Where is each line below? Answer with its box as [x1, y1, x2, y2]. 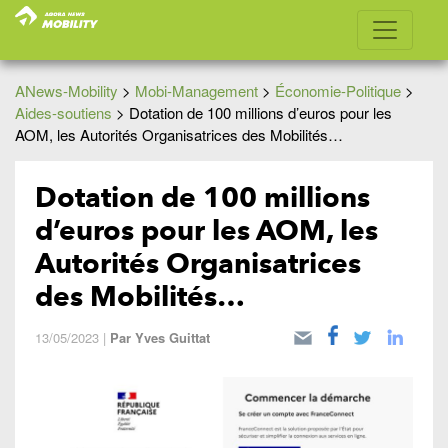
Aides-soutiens [15, 102, 112, 123]
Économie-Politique [275, 80, 401, 101]
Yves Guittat [135, 328, 210, 347]
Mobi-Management [135, 80, 258, 101]
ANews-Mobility [15, 80, 118, 101]
